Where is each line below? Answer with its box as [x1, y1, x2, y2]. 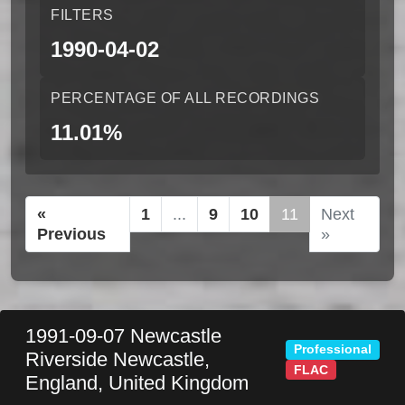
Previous [37, 225, 106, 243]
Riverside [25, 348, 113, 371]
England [25, 372, 98, 394]
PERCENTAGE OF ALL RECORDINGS [51, 90, 319, 106]
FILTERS [51, 7, 114, 23]
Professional [294, 343, 372, 357]
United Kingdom [108, 372, 249, 394]
